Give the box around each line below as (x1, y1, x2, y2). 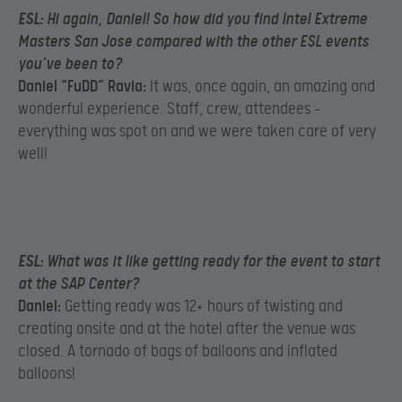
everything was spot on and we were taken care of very (18, 121, 376, 141)
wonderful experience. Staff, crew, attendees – (18, 99, 320, 118)
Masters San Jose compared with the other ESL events (18, 31, 369, 51)
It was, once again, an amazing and (146, 76, 375, 96)
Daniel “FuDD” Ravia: (18, 76, 146, 96)
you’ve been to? (18, 54, 122, 74)
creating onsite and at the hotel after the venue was (18, 319, 355, 339)
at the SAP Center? (18, 275, 139, 294)
